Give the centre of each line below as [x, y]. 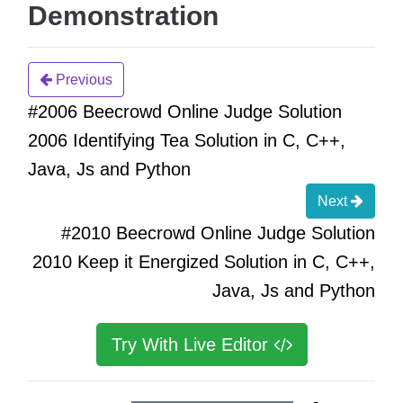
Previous [82, 79]
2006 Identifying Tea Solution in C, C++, [187, 140]
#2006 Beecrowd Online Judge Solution [185, 111]
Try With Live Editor [192, 344]
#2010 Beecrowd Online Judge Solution [218, 233]
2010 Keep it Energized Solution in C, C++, [204, 261]
